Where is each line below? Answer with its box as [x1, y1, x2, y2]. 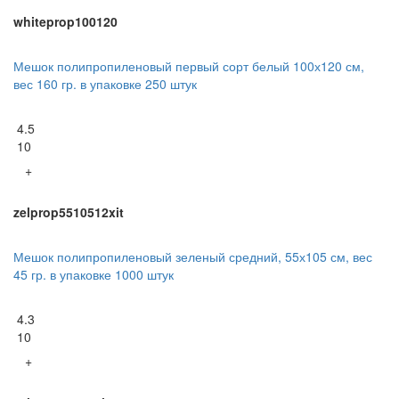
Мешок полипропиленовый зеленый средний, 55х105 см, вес [13, 247, 372, 265]
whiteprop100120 [13, 12, 118, 30]
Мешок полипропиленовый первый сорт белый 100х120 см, [13, 56, 364, 75]
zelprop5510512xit [13, 202, 124, 221]
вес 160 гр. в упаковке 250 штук [13, 74, 197, 93]
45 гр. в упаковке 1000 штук [13, 265, 174, 283]
